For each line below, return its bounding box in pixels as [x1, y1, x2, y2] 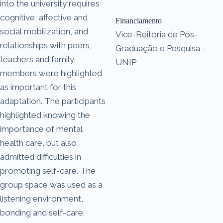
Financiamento [115, 16, 162, 25]
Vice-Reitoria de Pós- [115, 29, 198, 39]
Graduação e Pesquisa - [115, 43, 206, 53]
